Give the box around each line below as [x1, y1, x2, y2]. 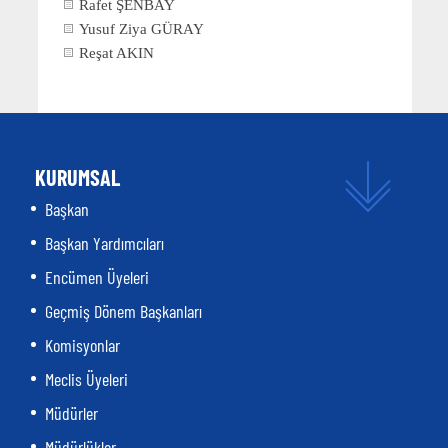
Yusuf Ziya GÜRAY [78, 20, 204, 37]
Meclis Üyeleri [45, 367, 128, 390]
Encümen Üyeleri [45, 265, 149, 288]
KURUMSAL [35, 163, 120, 190]
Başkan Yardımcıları [45, 231, 164, 254]
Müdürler [45, 401, 98, 424]
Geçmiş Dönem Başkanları [45, 299, 202, 322]
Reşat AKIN [78, 44, 154, 61]
